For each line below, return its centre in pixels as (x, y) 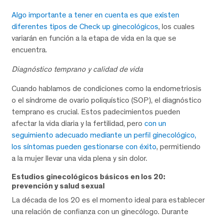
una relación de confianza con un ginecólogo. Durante (100, 211)
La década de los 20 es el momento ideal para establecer (108, 200)
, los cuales (177, 26)
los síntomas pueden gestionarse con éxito (84, 146)
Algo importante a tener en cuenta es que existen (95, 15)
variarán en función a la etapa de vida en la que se (94, 38)
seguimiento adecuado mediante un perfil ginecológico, (104, 135)
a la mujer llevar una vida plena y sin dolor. (79, 158)
